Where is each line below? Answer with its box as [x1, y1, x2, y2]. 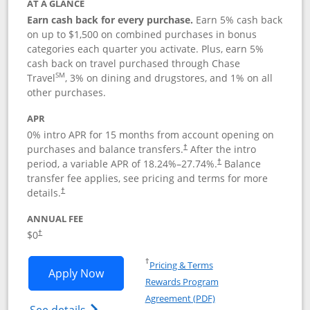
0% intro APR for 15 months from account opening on [27, 128, 275, 141]
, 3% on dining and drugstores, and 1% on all [65, 71, 273, 84]
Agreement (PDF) [145, 292, 215, 304]
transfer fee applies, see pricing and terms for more [27, 172, 268, 185]
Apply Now [48, 266, 104, 281]
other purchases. [27, 86, 107, 99]
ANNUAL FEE [27, 212, 84, 225]
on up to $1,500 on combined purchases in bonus [27, 28, 257, 41]
